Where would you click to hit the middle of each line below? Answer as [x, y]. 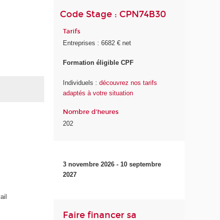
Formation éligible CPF [98, 63]
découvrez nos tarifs [128, 82]
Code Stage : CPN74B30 [113, 14]
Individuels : [81, 82]
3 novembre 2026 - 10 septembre [112, 164]
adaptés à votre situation [98, 93]
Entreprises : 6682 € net [97, 43]
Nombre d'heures [91, 112]
